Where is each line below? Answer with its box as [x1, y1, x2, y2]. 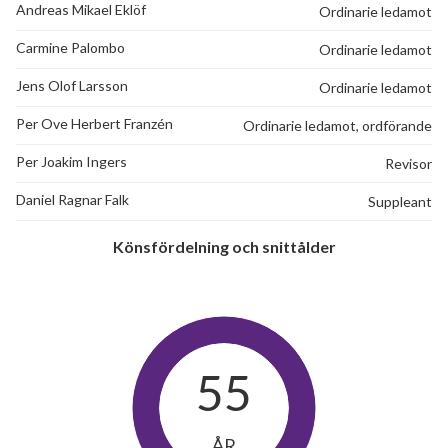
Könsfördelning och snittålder [112, 237, 336, 257]
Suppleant [368, 193, 432, 211]
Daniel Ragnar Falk [16, 191, 129, 209]
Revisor [385, 155, 432, 173]
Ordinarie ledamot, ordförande [243, 117, 432, 135]
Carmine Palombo [16, 39, 125, 57]
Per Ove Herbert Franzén [16, 115, 173, 133]
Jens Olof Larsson [16, 77, 128, 95]
